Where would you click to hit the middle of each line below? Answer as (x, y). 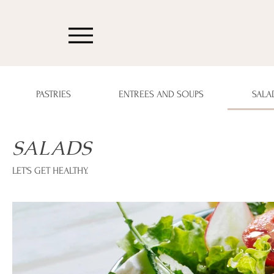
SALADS (52, 148)
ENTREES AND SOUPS (161, 94)
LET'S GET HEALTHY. (50, 171)
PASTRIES (54, 94)
